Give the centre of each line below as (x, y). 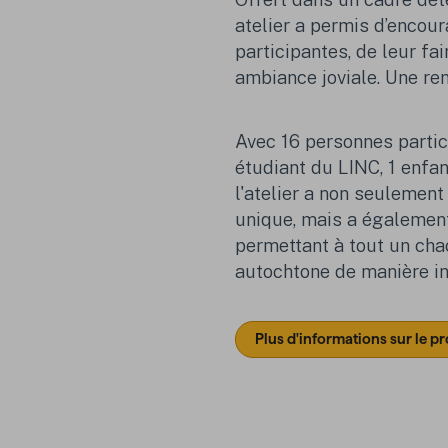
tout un (382, 244)
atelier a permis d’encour (340, 25)
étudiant (271, 166)
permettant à (292, 244)
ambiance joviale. (310, 77)
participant (282, 51)
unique (264, 218)
